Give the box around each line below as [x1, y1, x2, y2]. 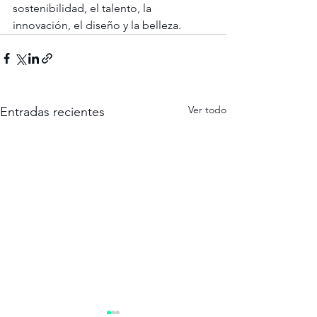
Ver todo [188, 103, 226, 117]
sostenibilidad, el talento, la [13, 1, 154, 16]
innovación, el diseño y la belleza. [13, 18, 181, 33]
